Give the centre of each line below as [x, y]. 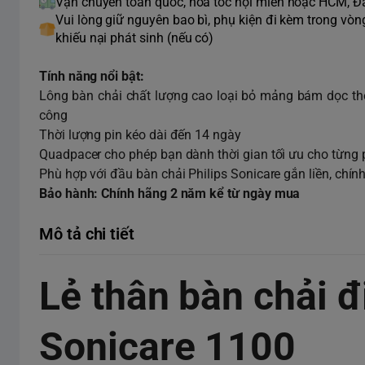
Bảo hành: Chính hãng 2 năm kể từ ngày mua [170, 193]
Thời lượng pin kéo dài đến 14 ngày [140, 135]
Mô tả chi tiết [87, 234]
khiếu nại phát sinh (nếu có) [135, 38]
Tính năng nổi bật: [92, 76]
